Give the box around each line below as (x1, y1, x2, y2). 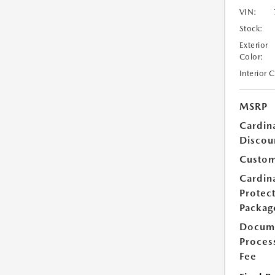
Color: (239, 52, 264, 61)
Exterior (239, 41, 268, 50)
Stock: (239, 24, 263, 33)
